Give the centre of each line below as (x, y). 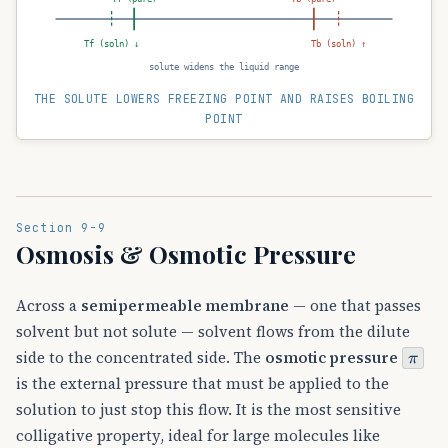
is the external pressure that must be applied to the (202, 383)
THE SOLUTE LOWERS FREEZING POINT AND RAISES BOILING (224, 99)
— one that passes (355, 305)
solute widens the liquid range (224, 66)
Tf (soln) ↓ (112, 43)
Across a (48, 305)
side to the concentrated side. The (140, 357)
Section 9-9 (61, 228)
